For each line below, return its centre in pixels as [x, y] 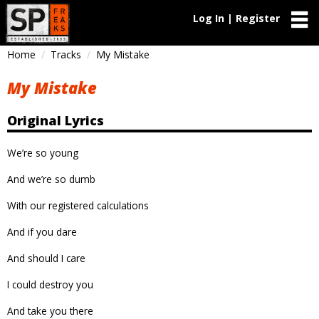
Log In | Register [236, 18]
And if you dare [42, 231]
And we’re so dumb [51, 179]
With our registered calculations [78, 205]
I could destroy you [50, 284]
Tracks [66, 54]
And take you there [50, 310]
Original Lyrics [56, 120]
